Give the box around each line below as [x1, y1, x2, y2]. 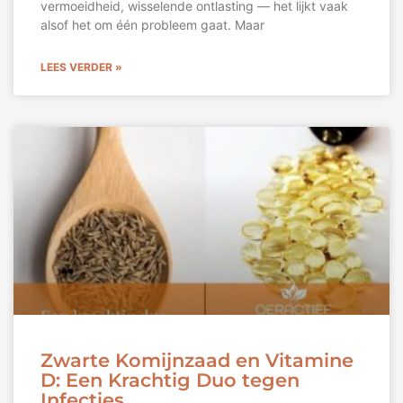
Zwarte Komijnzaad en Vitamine [40, 349, 354, 372]
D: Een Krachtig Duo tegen [40, 369, 300, 392]
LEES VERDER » [40, 60, 122, 75]
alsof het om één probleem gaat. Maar [40, 17, 264, 33]
